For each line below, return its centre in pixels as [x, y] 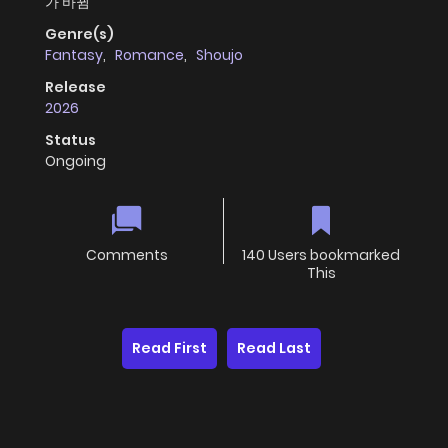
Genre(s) [79, 34]
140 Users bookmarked [321, 255]
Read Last [274, 348]
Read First [169, 348]
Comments [126, 255]
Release [75, 87]
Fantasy [74, 55]
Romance [149, 55]
